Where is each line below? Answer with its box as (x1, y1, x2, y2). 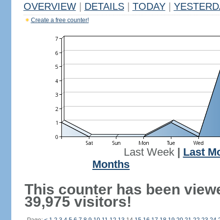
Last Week (123, 146, 174, 158)
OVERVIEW (23, 1, 76, 12)
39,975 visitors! (24, 193, 132, 210)
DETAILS (84, 1, 124, 12)
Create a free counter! (30, 17, 89, 24)
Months (92, 159, 130, 170)
